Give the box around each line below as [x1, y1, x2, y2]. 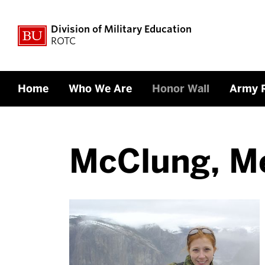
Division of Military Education [51, 24, 192, 35]
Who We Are [69, 82, 132, 96]
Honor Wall [152, 82, 209, 96]
